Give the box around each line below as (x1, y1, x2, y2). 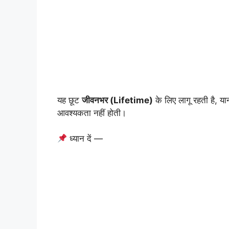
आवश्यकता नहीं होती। (57, 107, 126, 118)
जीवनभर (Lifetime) (82, 95, 153, 105)
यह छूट (57, 95, 82, 105)
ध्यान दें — (67, 133, 103, 144)
